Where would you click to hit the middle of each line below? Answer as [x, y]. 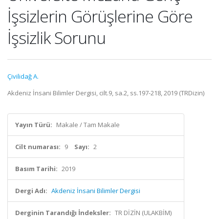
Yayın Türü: [34, 125]
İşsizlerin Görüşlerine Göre [100, 16]
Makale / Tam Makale [88, 125]
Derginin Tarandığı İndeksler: [63, 213]
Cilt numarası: [38, 147]
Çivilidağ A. [23, 76]
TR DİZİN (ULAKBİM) [143, 213]
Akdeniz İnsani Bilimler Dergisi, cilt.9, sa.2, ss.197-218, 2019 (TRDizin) [106, 93]
